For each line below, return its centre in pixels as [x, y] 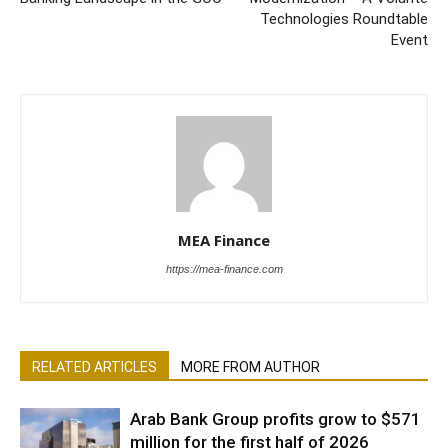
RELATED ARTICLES [94, 367]
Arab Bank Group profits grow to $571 [275, 419]
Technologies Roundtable [344, 19]
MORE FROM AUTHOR [250, 367]
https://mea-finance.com [224, 269]
